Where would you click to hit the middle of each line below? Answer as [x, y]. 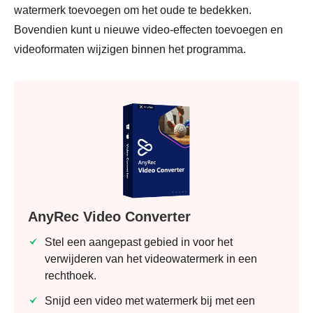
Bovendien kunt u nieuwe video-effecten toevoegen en [148, 30]
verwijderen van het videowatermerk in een [151, 259]
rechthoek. [71, 275]
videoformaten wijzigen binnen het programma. [130, 49]
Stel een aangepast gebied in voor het [139, 242]
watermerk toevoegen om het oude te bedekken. [133, 10]
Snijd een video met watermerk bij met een [150, 300]
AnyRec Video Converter [109, 216]
